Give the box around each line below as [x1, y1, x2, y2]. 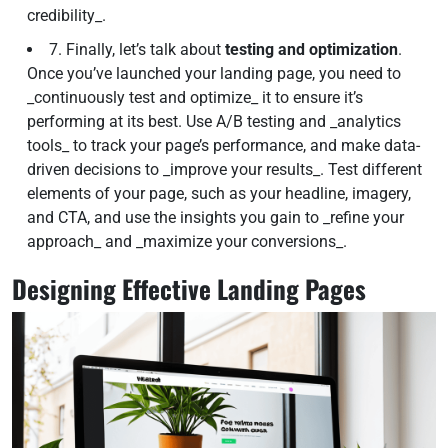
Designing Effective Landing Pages [12, 270, 366, 307]
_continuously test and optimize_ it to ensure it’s [27, 88, 363, 107]
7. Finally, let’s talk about [49, 40, 225, 59]
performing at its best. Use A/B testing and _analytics [27, 112, 401, 131]
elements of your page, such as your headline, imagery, [27, 184, 411, 203]
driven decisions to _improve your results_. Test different [27, 160, 422, 179]
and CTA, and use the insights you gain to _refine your [27, 208, 404, 227]
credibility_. [27, 6, 106, 25]
